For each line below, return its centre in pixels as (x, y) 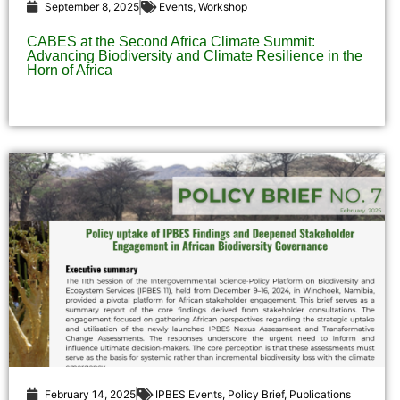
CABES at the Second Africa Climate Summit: (171, 42)
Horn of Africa (70, 71)
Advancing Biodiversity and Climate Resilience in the (195, 56)
